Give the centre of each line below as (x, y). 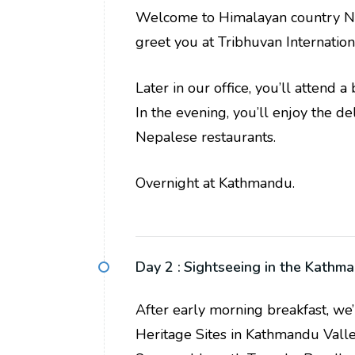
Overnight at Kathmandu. (215, 183)
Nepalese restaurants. (206, 137)
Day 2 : (158, 267)
